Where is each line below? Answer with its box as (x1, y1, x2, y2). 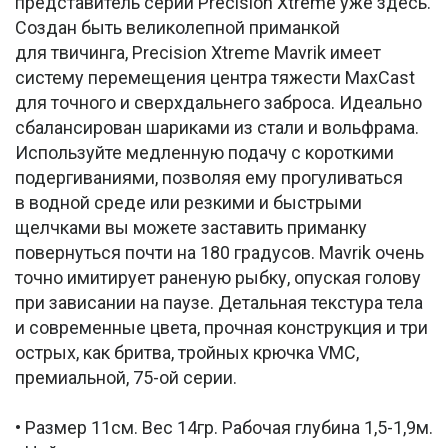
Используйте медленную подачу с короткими (15, 142, 394, 164)
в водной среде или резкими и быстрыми (15, 192, 362, 214)
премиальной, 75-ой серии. (15, 367, 237, 389)
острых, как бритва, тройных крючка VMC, (15, 342, 359, 364)
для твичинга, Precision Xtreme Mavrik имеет (15, 42, 381, 64)
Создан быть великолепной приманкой (15, 17, 340, 39)
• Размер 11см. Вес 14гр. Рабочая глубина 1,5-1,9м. (15, 417, 433, 439)
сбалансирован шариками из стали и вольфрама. (15, 117, 419, 139)
